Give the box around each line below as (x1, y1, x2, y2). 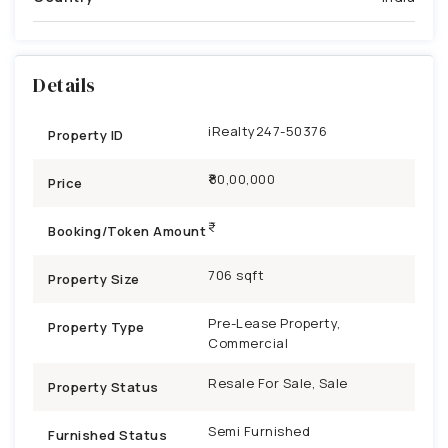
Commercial (208, 333, 288, 352)
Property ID (48, 125, 124, 144)
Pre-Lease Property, (208, 313, 341, 332)
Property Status (48, 377, 159, 396)
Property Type (48, 317, 145, 336)
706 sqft (208, 265, 264, 284)
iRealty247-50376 (208, 121, 327, 140)
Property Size (48, 269, 140, 288)
